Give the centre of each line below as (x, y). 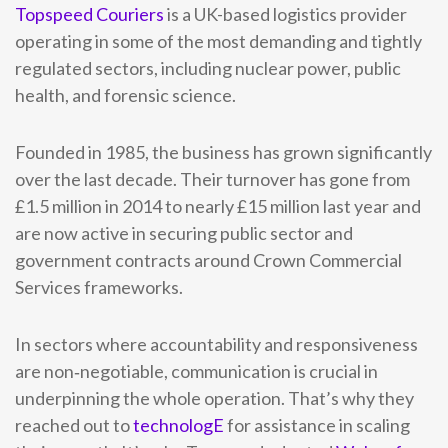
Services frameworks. (99, 287)
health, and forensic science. (125, 95)
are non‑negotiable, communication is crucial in (196, 371)
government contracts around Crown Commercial (208, 260)
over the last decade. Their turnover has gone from (212, 179)
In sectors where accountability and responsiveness (216, 344)
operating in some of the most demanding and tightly (218, 41)
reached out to (74, 425)
